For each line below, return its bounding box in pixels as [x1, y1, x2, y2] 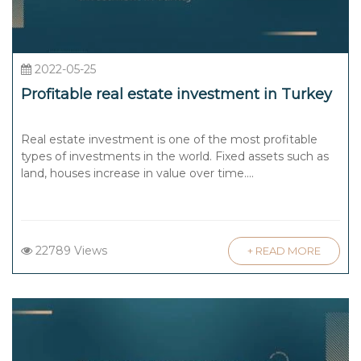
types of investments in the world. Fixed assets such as [21, 148, 329, 164]
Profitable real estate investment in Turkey [21, 85, 332, 103]
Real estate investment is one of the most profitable [21, 131, 317, 147]
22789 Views [32, 243, 107, 258]
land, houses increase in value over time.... [21, 165, 254, 180]
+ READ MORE [247, 243, 321, 257]
